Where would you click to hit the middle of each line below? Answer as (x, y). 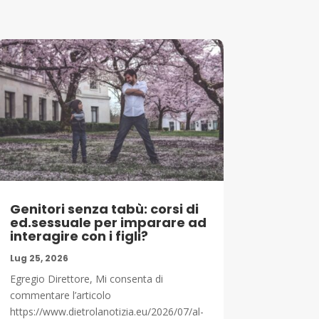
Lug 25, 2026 (39, 258)
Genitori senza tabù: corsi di (104, 209)
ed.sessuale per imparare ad (108, 223)
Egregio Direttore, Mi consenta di (86, 279)
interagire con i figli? (79, 236)
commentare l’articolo (60, 296)
